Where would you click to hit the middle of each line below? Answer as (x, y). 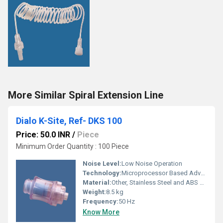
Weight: (94, 192)
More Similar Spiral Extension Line (86, 95)
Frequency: (101, 201)
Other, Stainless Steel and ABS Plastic (156, 182)
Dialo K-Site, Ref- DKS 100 (69, 121)
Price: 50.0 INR (43, 135)
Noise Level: (102, 164)
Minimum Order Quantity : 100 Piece (72, 146)
